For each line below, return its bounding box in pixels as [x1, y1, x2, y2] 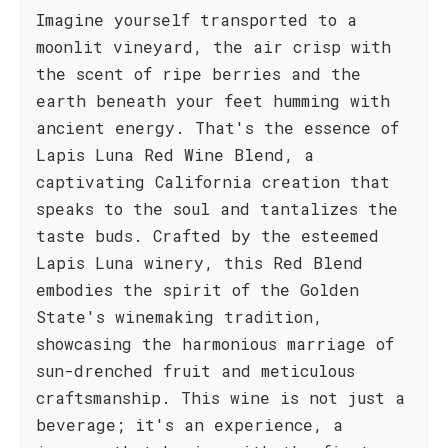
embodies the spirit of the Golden [36, 279, 359, 300]
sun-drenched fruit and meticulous [36, 360, 355, 381]
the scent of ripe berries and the [36, 63, 361, 84]
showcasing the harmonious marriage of [36, 333, 394, 354]
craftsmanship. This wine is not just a [36, 387, 405, 408]
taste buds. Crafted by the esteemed [36, 225, 379, 246]
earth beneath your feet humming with [36, 90, 390, 111]
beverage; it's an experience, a [36, 414, 343, 435]
